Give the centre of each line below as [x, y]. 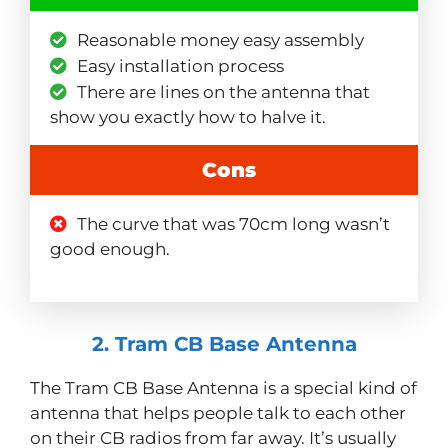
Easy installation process [180, 66]
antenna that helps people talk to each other [218, 413]
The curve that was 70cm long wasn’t [233, 224]
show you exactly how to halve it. [188, 117]
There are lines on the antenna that [223, 92]
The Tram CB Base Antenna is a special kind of [223, 388]
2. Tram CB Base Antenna [224, 344]
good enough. [110, 249]
